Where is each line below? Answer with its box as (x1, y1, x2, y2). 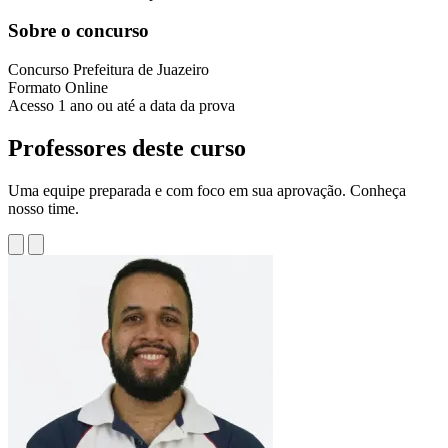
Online (65, 79, 108, 97)
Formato (8, 79, 65, 97)
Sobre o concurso (8, 20, 149, 42)
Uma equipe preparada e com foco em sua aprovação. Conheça (8, 182, 406, 199)
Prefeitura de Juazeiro (73, 61, 209, 79)
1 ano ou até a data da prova (58, 97, 235, 115)
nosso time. (8, 200, 79, 217)
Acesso (8, 97, 58, 115)
